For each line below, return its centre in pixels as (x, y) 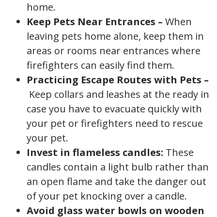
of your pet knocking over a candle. (107, 196)
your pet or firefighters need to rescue (115, 123)
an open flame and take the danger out (116, 181)
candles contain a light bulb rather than (118, 167)
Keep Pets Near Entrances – (95, 21)
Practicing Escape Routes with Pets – (118, 79)
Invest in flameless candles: (96, 152)
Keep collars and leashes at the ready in (118, 94)
